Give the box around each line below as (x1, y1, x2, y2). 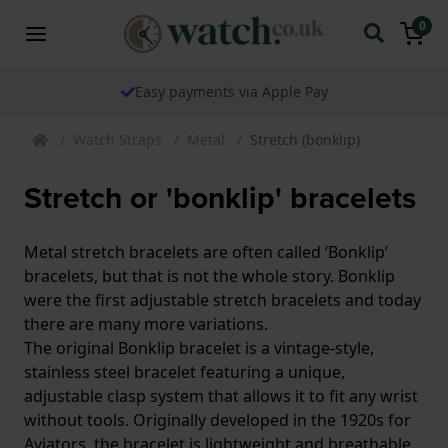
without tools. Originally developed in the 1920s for (24, 408, 411, 431)
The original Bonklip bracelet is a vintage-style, (24, 336, 374, 359)
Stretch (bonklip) (250, 129, 360, 149)
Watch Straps (73, 129, 162, 149)
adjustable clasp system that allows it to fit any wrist (24, 384, 418, 407)
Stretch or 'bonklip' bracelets (24, 175, 416, 220)
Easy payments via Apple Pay (134, 81, 328, 101)
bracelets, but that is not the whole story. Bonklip (24, 264, 395, 287)
